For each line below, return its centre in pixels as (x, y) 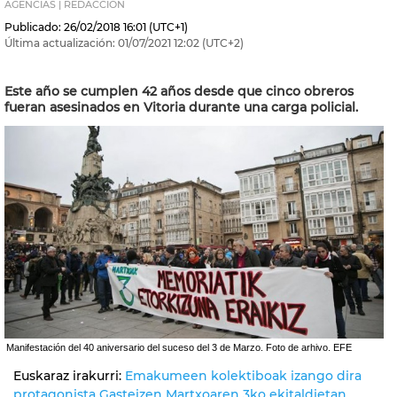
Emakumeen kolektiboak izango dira (243, 375)
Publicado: (33, 27)
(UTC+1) (167, 27)
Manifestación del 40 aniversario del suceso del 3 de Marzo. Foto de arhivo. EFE (179, 347)
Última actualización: (60, 43)
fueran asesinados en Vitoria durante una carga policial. (181, 107)
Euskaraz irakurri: (69, 375)
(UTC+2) (222, 43)
